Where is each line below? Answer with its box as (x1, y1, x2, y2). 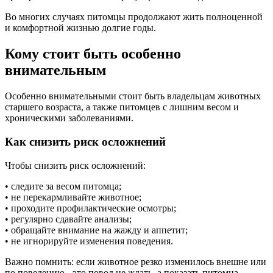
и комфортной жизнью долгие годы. (5, 23, 156, 34)
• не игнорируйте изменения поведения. (5, 235, 173, 246)
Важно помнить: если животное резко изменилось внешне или (5, 256, 266, 267)
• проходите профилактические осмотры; (5, 202, 176, 213)
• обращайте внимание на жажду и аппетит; (5, 224, 188, 235)
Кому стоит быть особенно (5, 46, 181, 62)
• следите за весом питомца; (5, 180, 121, 191)
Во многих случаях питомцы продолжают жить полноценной (5, 12, 263, 23)
